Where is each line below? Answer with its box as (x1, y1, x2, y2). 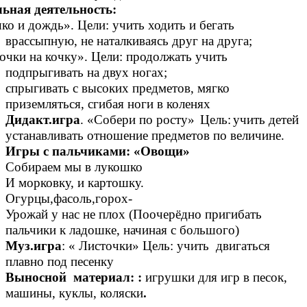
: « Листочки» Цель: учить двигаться (62, 238, 270, 253)
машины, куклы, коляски (5, 285, 143, 300)
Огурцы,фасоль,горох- (5, 191, 132, 206)
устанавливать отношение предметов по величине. (5, 127, 284, 143)
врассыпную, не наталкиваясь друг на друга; (5, 33, 252, 48)
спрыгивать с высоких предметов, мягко (5, 80, 230, 95)
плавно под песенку (5, 254, 114, 269)
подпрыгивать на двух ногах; (5, 64, 167, 79)
